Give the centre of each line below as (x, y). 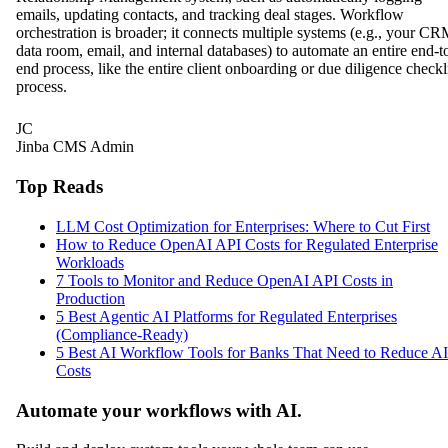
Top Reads (59, 187)
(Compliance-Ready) (122, 334)
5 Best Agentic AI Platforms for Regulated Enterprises (226, 316)
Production (90, 298)
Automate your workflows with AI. (159, 410)
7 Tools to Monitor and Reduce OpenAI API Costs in (224, 280)
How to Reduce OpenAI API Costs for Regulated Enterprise (247, 244)
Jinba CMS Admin (75, 147)
